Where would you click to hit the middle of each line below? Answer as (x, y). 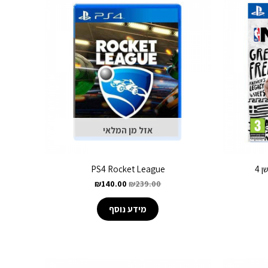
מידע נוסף (128, 209)
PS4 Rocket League (128, 169)
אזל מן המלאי (128, 130)
